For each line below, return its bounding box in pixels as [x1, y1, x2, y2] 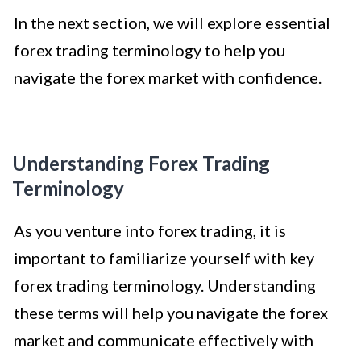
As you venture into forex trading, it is [14, 220, 286, 240]
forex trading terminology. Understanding [14, 275, 316, 295]
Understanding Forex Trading [12, 151, 270, 175]
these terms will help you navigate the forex [14, 302, 328, 322]
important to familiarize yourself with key [14, 247, 314, 268]
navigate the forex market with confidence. [14, 67, 322, 87]
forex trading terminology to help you [14, 39, 285, 60]
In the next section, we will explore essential [14, 12, 330, 32]
